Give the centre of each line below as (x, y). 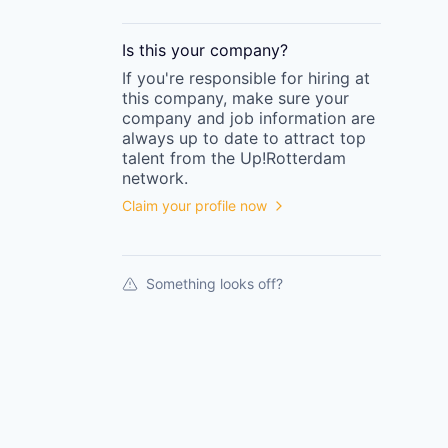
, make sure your (286, 98)
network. (155, 178)
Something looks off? (214, 283)
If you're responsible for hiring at (246, 78)
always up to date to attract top (244, 138)
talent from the (178, 158)
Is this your (166, 50)
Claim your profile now (194, 205)
